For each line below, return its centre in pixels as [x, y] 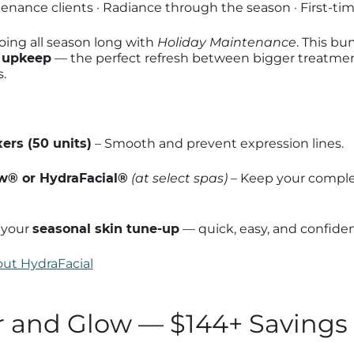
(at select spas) [179, 178]
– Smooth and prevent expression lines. [217, 143]
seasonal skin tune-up [105, 228]
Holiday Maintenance [226, 42]
